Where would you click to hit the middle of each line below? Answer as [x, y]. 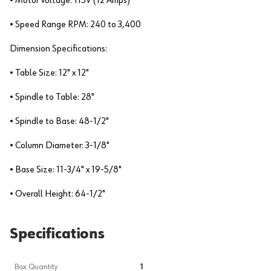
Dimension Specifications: [58, 49]
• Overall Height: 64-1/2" [57, 194]
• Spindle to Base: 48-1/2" [59, 122]
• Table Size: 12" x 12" [49, 73]
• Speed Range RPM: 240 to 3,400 [75, 25]
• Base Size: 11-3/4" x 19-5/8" [66, 170]
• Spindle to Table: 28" [52, 97]
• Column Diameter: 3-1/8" [60, 146]
